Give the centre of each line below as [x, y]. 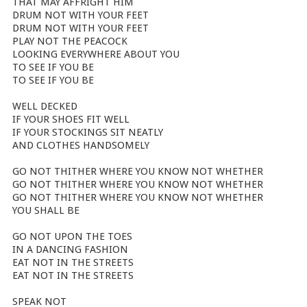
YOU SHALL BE [46, 210]
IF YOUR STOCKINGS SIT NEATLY [88, 132]
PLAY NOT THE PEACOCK [70, 41]
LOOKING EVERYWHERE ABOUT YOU [96, 54]
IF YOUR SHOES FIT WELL [71, 119]
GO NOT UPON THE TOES [72, 236]
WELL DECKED [45, 106]
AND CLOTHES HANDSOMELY [81, 145]
